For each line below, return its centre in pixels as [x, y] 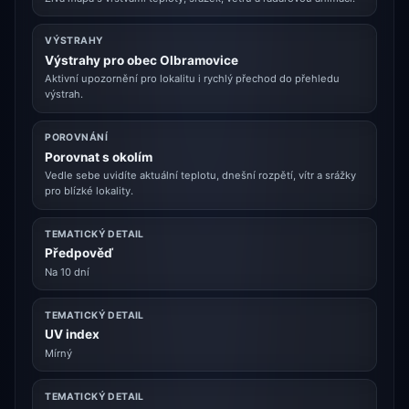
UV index [73, 335]
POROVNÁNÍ [76, 138]
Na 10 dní [68, 272]
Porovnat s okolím [99, 157]
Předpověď [79, 253]
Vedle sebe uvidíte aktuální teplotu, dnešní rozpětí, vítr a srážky [201, 176]
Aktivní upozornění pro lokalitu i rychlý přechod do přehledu [193, 79]
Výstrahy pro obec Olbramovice [142, 60]
